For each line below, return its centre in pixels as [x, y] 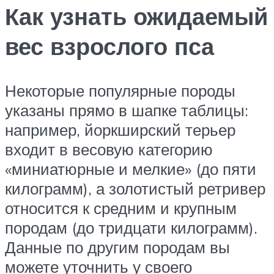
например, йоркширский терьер [120, 129]
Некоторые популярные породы [120, 90]
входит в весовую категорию [109, 149]
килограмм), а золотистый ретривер [135, 188]
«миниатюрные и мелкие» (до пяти [131, 168]
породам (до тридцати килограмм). [131, 227]
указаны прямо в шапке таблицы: [127, 110]
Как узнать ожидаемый [136, 17]
